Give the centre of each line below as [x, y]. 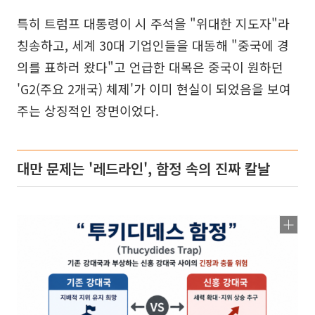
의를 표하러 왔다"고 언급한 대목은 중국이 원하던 [150, 66]
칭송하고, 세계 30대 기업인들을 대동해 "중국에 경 [153, 45]
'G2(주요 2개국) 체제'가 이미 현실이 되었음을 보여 [154, 88]
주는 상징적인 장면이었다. [88, 110]
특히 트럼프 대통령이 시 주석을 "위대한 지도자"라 [153, 23]
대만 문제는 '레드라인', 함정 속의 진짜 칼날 [143, 168]
